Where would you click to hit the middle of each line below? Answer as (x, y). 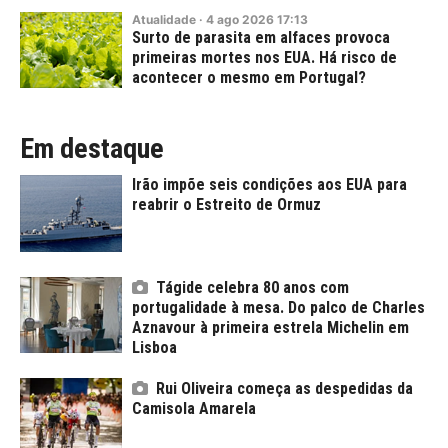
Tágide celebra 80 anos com (252, 287)
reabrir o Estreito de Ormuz (226, 205)
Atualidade (164, 19)
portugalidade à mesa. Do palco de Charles (278, 307)
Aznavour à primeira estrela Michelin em (270, 327)
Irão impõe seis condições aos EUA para (269, 185)
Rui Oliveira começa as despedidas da (284, 389)
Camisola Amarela (194, 409)
